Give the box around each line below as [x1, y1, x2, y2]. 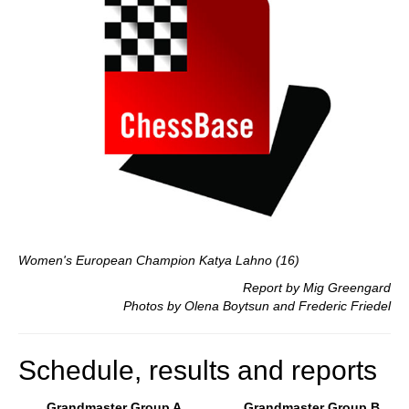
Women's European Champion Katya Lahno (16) [18, 252, 299, 267]
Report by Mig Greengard [243, 279, 391, 295]
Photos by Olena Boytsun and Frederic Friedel [123, 298, 391, 313]
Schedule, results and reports [18, 354, 377, 385]
